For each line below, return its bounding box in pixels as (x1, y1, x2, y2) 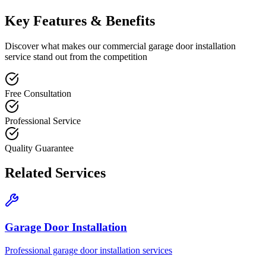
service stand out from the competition (5, 51, 147, 62)
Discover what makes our (5, 40, 103, 51)
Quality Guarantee (5, 142, 74, 153)
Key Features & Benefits (5, 12, 155, 28)
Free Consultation (5, 88, 71, 99)
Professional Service (5, 115, 81, 126)
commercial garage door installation (103, 40, 236, 51)
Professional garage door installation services (5, 245, 172, 255)
